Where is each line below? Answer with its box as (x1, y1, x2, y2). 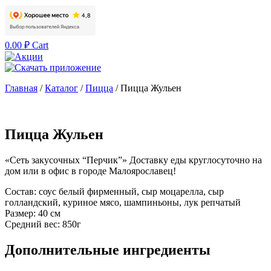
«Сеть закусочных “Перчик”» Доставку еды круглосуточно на (5, 154, 262, 165)
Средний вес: (5, 218, 60, 229)
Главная (5, 83, 38, 93)
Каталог (45, 83, 78, 93)
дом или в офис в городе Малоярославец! (5, 165, 176, 176)
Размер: (5, 207, 36, 218)
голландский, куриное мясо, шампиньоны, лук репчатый (5, 197, 241, 207)
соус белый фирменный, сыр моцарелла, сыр (39, 186, 224, 197)
